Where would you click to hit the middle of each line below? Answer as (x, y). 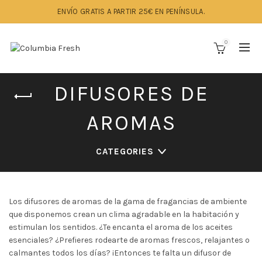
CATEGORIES (125, 151)
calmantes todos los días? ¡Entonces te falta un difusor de (120, 253)
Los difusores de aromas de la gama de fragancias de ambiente (128, 201)
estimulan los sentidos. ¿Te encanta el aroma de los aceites (121, 227)
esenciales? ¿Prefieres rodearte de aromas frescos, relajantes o (129, 240)
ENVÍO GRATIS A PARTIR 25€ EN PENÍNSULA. (131, 11)
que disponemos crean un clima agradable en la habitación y (124, 214)
